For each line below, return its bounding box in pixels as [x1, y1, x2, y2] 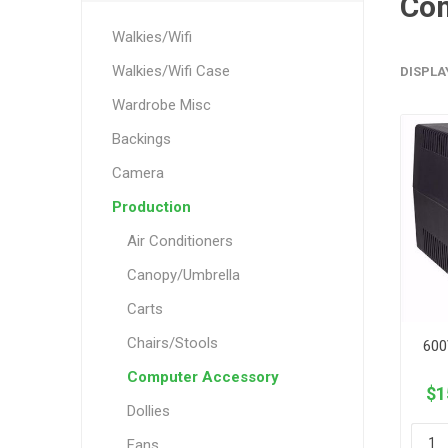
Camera [111, 164, 164, 182]
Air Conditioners [126, 232, 233, 250]
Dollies [126, 402, 170, 420]
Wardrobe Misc [111, 96, 211, 114]
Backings [111, 130, 171, 148]
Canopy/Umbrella [126, 266, 240, 284]
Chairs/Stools [126, 334, 218, 352]
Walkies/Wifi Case [111, 62, 230, 80]
